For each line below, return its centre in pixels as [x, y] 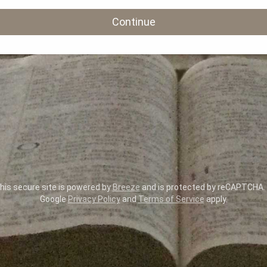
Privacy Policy [94, 199]
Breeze [126, 187]
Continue [133, 21]
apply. [216, 199]
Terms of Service [171, 199]
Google [54, 199]
